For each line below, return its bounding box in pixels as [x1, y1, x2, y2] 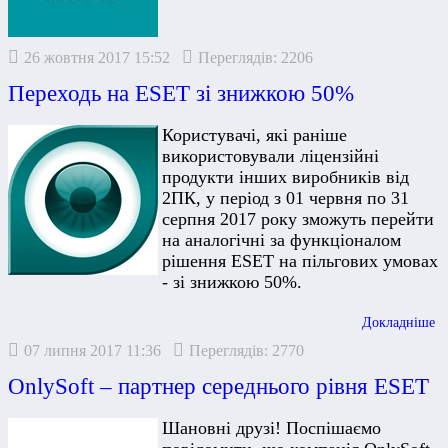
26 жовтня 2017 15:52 [24, 49, 170, 67]
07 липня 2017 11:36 [24, 342, 161, 360]
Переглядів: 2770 [189, 342, 304, 360]
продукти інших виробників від [162, 167, 409, 188]
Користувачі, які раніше [162, 125, 347, 146]
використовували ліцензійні [162, 146, 379, 167]
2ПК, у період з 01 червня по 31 [162, 188, 409, 209]
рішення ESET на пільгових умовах [162, 251, 438, 272]
